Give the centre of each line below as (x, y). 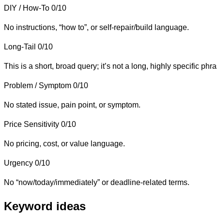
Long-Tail (20, 46)
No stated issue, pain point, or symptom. (72, 105)
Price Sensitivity (31, 124)
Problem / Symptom (38, 85)
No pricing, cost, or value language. (64, 143)
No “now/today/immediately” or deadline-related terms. (97, 182)
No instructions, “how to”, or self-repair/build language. (96, 27)
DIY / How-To (27, 8)
